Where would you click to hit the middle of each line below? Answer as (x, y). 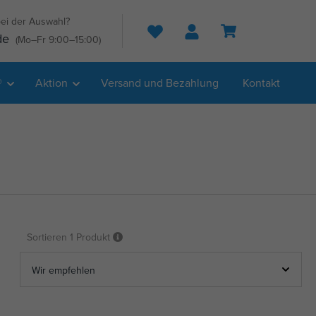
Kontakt (261, 83)
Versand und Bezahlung (160, 83)
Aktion (51, 83)
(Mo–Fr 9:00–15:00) (58, 39)
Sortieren (48, 237)
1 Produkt (90, 237)
